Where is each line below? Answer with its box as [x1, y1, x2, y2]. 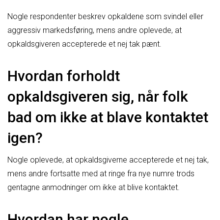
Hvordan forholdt [7, 67, 120, 84]
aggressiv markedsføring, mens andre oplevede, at [7, 25, 182, 35]
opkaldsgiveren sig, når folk [7, 87, 188, 105]
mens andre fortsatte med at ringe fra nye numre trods [7, 168, 194, 178]
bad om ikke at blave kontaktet [7, 108, 208, 126]
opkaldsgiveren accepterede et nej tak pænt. [7, 39, 162, 49]
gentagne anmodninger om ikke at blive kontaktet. [7, 182, 180, 192]
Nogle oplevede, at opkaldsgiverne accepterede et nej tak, [7, 155, 209, 165]
